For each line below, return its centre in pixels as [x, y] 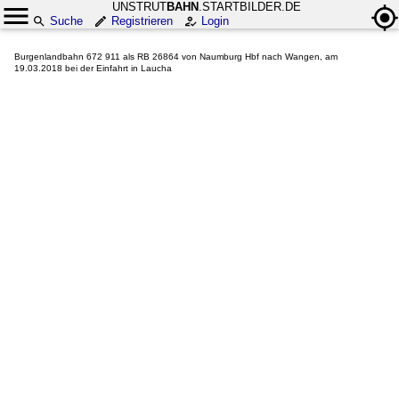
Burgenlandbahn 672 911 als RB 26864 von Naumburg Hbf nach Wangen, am [176, 57]
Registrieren [142, 21]
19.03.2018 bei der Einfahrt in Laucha [93, 68]
